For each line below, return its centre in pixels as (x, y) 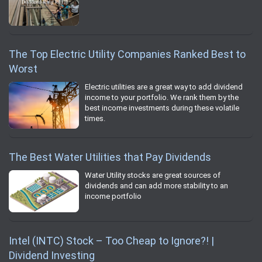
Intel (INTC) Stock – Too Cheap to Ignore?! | (111, 240)
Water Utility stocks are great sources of (153, 175)
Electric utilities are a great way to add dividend (164, 87)
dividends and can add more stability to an (156, 186)
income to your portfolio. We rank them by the (162, 97)
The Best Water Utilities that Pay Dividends (110, 157)
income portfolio (113, 196)
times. (95, 118)
